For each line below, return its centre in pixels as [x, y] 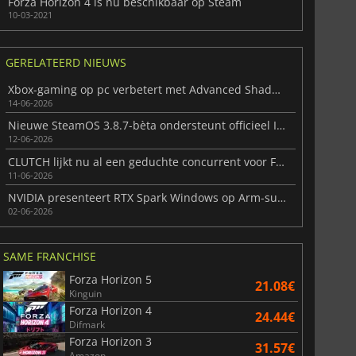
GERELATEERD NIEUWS [66, 63]
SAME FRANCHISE [49, 256]
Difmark [87, 324]
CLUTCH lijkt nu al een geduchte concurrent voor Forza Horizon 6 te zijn [280, 161]
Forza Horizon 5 [110, 279]
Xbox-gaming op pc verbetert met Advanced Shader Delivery [276, 90]
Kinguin [85, 293]
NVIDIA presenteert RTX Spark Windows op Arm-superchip [281, 197]
